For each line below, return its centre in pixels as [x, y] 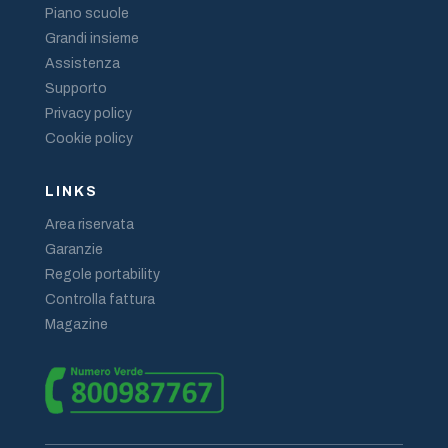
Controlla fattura [99, 299]
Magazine [76, 324]
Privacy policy [88, 113]
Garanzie [73, 249]
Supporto [75, 88]
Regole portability [102, 274]
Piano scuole [86, 13]
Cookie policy [88, 138]
